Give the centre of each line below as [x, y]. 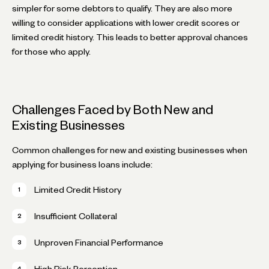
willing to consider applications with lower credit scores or [126, 23]
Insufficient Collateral [76, 216]
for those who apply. [51, 51]
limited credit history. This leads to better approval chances [130, 37]
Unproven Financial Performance [99, 242]
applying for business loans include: [82, 164]
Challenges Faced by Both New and [113, 109]
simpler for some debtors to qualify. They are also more [122, 8]
